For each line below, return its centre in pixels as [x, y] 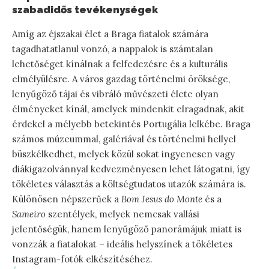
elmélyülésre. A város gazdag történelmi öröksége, [121, 79]
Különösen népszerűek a [67, 199]
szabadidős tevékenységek [85, 9]
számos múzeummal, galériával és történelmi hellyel [124, 139]
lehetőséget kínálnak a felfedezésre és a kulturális [120, 64]
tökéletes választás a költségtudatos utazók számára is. [129, 184]
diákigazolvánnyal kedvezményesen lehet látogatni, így [131, 169]
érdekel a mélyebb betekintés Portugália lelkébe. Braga [131, 124]
